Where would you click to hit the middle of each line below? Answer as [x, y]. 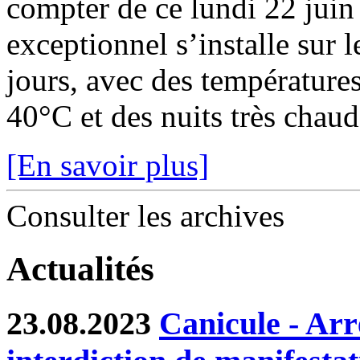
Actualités [80, 269]
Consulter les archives [145, 215]
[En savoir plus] [108, 165]
